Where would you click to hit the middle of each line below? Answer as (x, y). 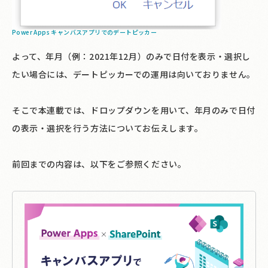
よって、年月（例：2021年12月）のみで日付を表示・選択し (131, 56)
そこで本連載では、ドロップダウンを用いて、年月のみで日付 (134, 110)
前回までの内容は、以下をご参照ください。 (99, 164)
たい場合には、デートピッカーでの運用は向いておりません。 (134, 74)
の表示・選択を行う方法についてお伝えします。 (108, 128)
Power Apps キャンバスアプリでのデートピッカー (85, 32)
